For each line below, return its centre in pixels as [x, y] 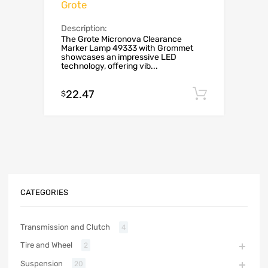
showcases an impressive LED [119, 57]
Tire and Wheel [46, 245]
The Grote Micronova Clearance [121, 39]
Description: [84, 29]
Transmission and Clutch [65, 227]
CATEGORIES [44, 192]
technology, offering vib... [109, 66]
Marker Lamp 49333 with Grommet [127, 48]
